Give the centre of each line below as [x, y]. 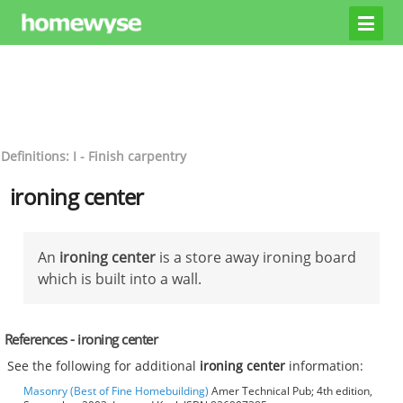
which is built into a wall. [120, 278]
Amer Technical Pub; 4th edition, [291, 391]
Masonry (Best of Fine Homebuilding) [116, 391]
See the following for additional [104, 366]
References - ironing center [81, 339]
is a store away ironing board [256, 257]
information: [325, 366]
